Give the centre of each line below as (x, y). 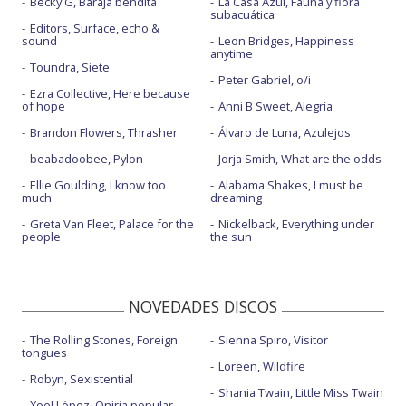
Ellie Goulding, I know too (98, 184)
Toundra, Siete (70, 67)
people (41, 236)
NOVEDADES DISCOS (203, 306)
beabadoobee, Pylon (87, 158)
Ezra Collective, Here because (110, 93)
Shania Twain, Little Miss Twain (300, 392)
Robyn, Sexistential (82, 378)
